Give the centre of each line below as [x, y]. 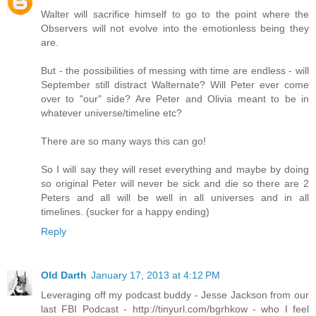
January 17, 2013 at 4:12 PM [156, 275]
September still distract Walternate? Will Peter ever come [175, 85]
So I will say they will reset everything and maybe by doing [175, 170]
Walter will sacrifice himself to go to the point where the [175, 14]
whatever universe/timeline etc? [111, 113]
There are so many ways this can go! [123, 141]
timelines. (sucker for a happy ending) [125, 212]
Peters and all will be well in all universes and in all [175, 198]
